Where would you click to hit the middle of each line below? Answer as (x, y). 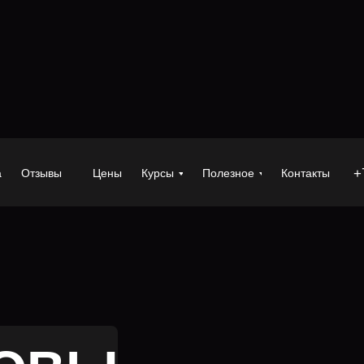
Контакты (305, 173)
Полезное (228, 173)
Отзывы (41, 173)
